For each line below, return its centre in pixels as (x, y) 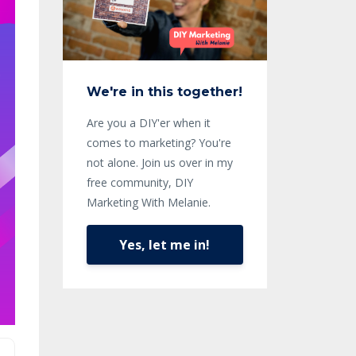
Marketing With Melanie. (150, 203)
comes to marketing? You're (159, 143)
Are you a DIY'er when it (148, 123)
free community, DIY (139, 183)
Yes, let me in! (165, 244)
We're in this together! (164, 92)
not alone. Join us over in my (159, 163)
